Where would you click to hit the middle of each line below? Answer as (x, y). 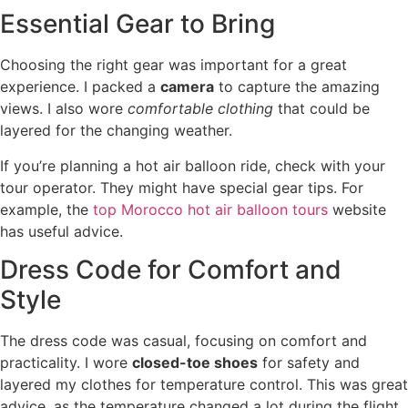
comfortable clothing (200, 109)
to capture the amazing (297, 87)
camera (187, 87)
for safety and (309, 363)
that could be (321, 109)
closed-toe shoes (195, 363)
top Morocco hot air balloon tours (210, 209)
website (357, 209)
